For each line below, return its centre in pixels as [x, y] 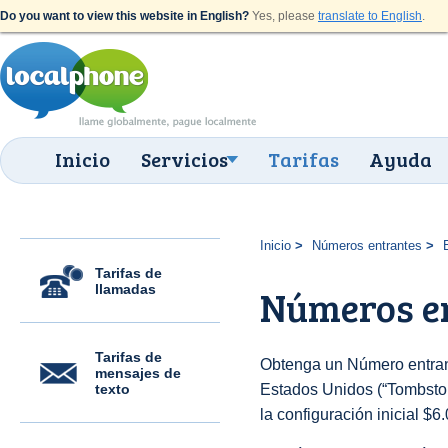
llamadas [125, 289]
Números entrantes [366, 245]
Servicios [184, 159]
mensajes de [138, 373]
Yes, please [283, 16]
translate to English [370, 16]
